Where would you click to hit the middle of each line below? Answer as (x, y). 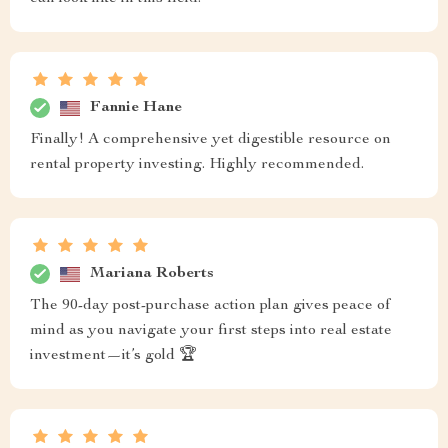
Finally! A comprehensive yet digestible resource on (210, 140)
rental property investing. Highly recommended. (197, 165)
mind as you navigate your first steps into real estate (211, 331)
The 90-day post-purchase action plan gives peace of (210, 306)
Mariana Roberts (152, 273)
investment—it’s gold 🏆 (113, 356)
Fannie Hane (136, 107)
